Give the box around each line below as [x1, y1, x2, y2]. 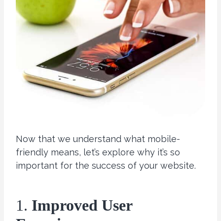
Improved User [32, 196, 132, 215]
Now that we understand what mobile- [16, 134, 180, 145]
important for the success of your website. [16, 160, 196, 171]
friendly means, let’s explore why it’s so [16, 147, 180, 158]
